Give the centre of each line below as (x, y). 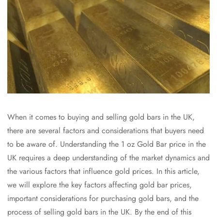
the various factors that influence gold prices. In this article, (103, 171)
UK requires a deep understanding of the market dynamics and (108, 158)
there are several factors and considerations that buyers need (106, 131)
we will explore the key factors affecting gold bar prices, (100, 185)
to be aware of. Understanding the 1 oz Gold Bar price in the (107, 144)
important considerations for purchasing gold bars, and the (103, 199)
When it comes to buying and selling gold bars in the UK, (101, 117)
